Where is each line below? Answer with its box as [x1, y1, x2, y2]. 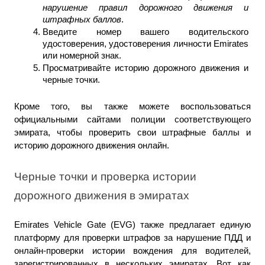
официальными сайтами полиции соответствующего [14, 114, 251, 124]
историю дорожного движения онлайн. [14, 140, 169, 150]
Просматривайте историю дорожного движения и [43, 63, 248, 73]
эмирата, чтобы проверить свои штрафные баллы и [14, 127, 251, 137]
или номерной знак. [43, 50, 121, 60]
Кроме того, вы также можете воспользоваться [14, 101, 251, 111]
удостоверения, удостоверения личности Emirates [43, 38, 248, 49]
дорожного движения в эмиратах [14, 189, 189, 202]
